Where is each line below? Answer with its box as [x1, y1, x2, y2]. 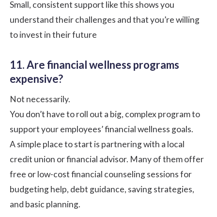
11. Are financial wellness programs [10, 58, 179, 71]
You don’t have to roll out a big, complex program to [10, 108, 200, 119]
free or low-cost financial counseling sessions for [10, 169, 192, 179]
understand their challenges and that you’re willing [10, 14, 200, 25]
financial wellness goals [105, 124, 191, 134]
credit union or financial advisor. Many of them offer [10, 154, 204, 164]
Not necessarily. [10, 93, 70, 104]
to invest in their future [10, 29, 97, 40]
